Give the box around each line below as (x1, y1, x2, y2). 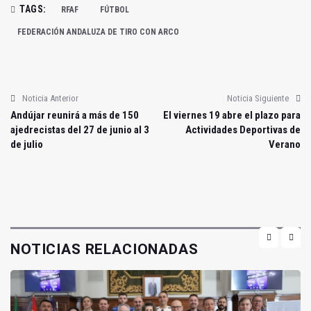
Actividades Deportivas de (185, 123, 301, 136)
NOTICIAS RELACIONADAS (10, 240, 199, 258)
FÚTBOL (99, 4, 129, 15)
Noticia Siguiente (227, 92, 289, 103)
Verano (269, 137, 301, 151)
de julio (10, 137, 43, 151)
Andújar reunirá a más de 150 (10, 108, 139, 121)
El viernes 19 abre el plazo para (163, 108, 301, 121)
